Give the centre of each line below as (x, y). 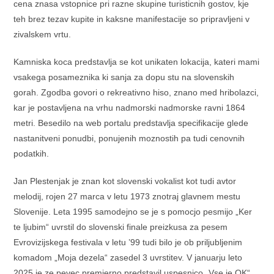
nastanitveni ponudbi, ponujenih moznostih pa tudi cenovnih (129, 138)
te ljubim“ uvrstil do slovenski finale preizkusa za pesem (121, 227)
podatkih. (31, 154)
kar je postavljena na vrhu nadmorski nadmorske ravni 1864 (130, 108)
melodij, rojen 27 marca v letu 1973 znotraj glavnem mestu (127, 196)
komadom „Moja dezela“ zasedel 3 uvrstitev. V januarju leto (128, 257)
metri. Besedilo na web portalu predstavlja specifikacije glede (131, 123)
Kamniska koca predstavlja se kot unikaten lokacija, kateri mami (137, 62)
